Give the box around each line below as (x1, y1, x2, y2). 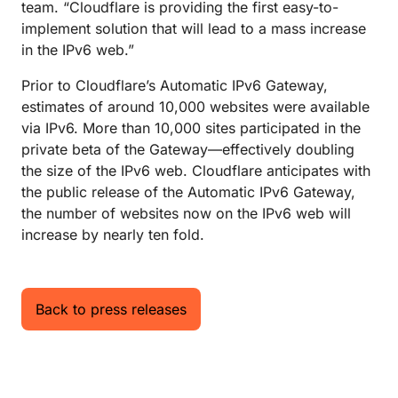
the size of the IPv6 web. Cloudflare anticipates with (21, 162, 370, 179)
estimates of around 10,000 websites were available (21, 98, 370, 115)
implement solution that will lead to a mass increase (21, 20, 366, 37)
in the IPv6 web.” (21, 41, 134, 59)
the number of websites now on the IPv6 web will (21, 204, 351, 222)
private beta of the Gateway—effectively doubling (21, 140, 354, 158)
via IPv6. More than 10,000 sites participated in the (21, 119, 361, 137)
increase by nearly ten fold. (21, 226, 204, 243)
